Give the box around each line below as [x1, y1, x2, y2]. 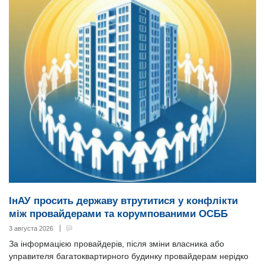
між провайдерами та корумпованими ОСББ [9, 208, 228, 219]
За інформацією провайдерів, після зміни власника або [9, 238, 224, 248]
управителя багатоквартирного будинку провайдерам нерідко [9, 251, 248, 261]
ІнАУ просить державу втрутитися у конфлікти [9, 195, 238, 206]
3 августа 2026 [9, 224, 53, 232]
